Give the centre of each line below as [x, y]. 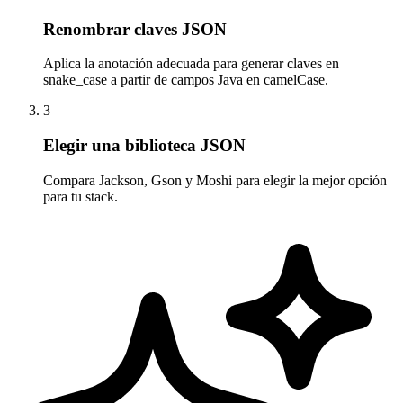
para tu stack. [81, 196]
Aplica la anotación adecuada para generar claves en [191, 64]
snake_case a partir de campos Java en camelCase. [186, 80]
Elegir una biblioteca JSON [144, 146]
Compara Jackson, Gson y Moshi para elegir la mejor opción [215, 180]
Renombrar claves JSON [135, 29]
